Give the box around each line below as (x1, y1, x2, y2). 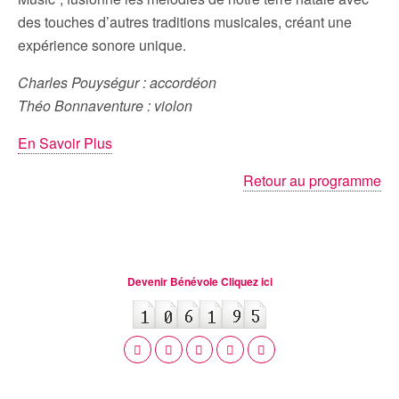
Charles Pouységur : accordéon (18, 72, 216, 93)
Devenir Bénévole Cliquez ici (126, 273, 273, 289)
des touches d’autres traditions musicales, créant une (18, 12, 352, 32)
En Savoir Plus (18, 133, 112, 153)
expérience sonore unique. (18, 35, 186, 55)
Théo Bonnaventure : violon (18, 95, 192, 116)
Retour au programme (243, 170, 381, 191)
